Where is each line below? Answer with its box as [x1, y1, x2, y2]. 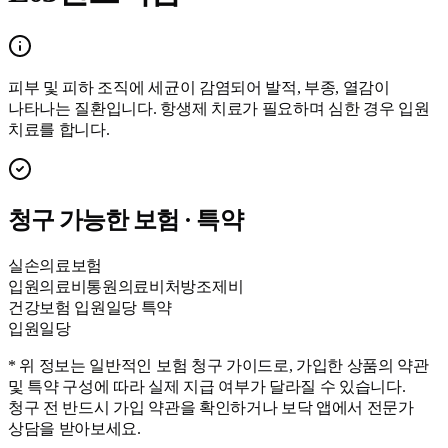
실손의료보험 [8, 256, 103, 274]
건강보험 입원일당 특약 [8, 298, 173, 316]
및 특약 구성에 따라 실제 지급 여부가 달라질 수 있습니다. [8, 377, 406, 395]
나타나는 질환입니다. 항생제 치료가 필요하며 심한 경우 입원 [8, 99, 430, 117]
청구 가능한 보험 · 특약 [8, 206, 243, 233]
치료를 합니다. [8, 120, 110, 138]
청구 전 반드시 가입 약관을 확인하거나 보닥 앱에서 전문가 [8, 398, 414, 416]
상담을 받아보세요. [8, 419, 141, 437]
